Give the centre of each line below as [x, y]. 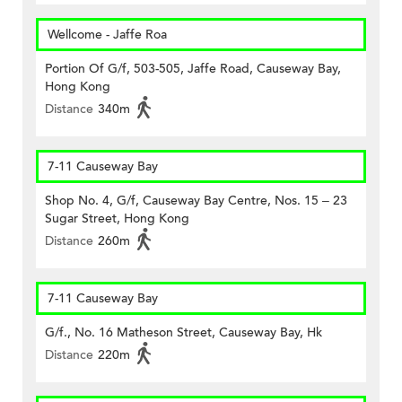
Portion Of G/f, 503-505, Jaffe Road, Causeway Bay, [193, 69]
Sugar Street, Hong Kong [117, 219]
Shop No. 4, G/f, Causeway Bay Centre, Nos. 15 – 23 [196, 201]
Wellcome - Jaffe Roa [107, 35]
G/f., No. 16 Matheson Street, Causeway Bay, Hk [184, 333]
